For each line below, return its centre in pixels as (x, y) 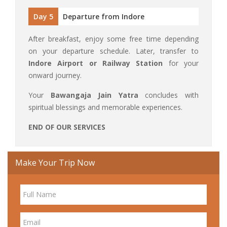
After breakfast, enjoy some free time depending (113, 39)
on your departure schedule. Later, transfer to (113, 51)
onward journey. (55, 75)
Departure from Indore (104, 16)
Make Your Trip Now (55, 162)
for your (181, 63)
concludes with (168, 95)
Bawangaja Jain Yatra (94, 95)
